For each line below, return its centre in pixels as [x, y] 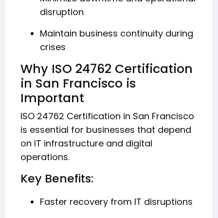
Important [52, 98]
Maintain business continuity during [117, 33]
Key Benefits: [57, 178]
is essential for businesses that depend [106, 130]
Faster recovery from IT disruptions [116, 202]
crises [53, 47]
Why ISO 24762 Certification [107, 69]
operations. [45, 157]
